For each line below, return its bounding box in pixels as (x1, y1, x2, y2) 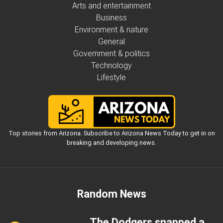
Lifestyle (97, 72, 126, 83)
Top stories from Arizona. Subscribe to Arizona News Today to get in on (8, 129, 215, 138)
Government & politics (73, 48, 150, 59)
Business (96, 12, 127, 23)
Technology (91, 60, 132, 71)
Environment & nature (75, 24, 148, 35)
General (98, 36, 125, 47)
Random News (77, 187, 146, 201)
